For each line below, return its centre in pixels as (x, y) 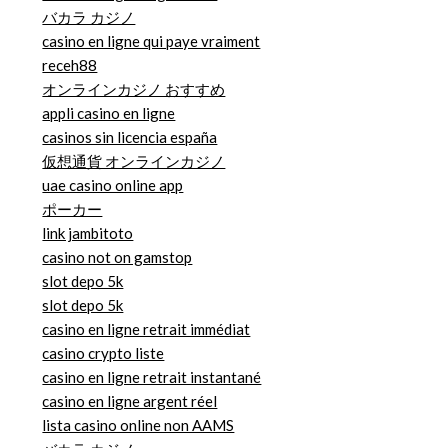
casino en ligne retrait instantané (152, 377)
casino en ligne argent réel (130, 401)
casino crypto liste (103, 353)
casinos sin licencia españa (130, 137)
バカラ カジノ (89, 17)
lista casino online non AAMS (138, 425)
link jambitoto (88, 233)
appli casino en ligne (109, 113)
